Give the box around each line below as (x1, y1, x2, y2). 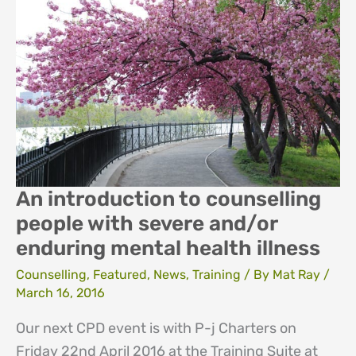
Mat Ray (273, 266, 323, 282)
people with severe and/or (16, 211, 277, 237)
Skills (15, 58, 45, 74)
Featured (93, 266, 147, 282)
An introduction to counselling (16, 187, 321, 212)
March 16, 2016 (16, 284, 105, 300)
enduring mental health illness (16, 236, 320, 261)
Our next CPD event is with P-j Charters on (16, 319, 296, 337)
